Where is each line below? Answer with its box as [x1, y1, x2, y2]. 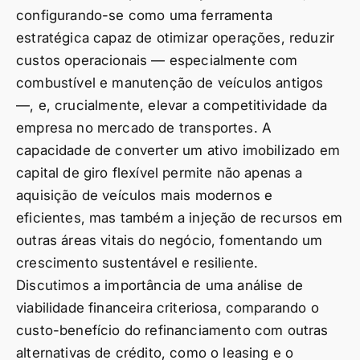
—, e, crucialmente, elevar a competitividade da [16, 97, 327, 114]
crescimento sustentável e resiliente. [16, 255, 259, 272]
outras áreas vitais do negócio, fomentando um [16, 232, 323, 249]
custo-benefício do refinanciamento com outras [16, 322, 329, 339]
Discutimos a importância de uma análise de [16, 277, 304, 294]
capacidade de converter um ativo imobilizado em [16, 142, 340, 159]
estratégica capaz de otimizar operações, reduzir [16, 30, 335, 47]
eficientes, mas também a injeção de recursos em [16, 210, 342, 227]
